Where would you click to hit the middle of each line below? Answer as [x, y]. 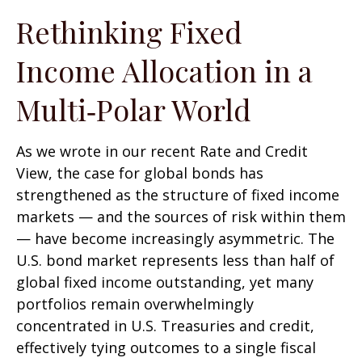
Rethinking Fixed [129, 32]
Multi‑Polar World [134, 109]
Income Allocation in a [164, 70]
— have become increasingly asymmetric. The [175, 238]
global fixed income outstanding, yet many [165, 282]
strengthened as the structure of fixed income [178, 195]
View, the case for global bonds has [140, 173]
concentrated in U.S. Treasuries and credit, [165, 326]
